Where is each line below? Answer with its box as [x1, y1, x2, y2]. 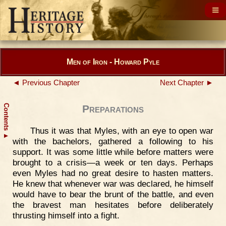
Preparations [82, 103, 144, 115]
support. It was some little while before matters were [13, 147, 213, 157]
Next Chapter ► [160, 79, 213, 87]
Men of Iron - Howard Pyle [67, 58, 159, 66]
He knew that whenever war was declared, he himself [13, 179, 213, 189]
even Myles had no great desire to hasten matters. [13, 168, 213, 178]
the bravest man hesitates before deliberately [13, 200, 213, 210]
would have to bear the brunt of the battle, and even [13, 189, 213, 199]
